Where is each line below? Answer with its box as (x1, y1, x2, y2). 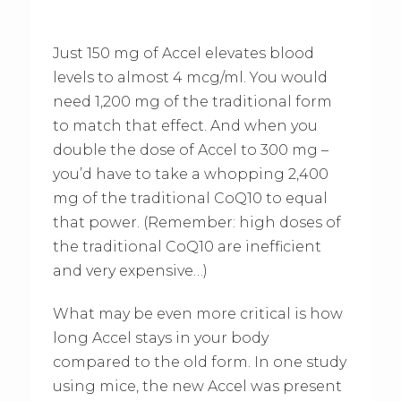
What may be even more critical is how (52, 305, 343, 323)
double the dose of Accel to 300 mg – (52, 141, 328, 159)
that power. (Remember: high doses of (52, 214, 341, 232)
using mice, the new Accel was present (52, 378, 342, 396)
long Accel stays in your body (52, 329, 269, 347)
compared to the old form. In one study (52, 354, 346, 371)
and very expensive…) (52, 262, 208, 280)
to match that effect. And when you (52, 117, 318, 135)
